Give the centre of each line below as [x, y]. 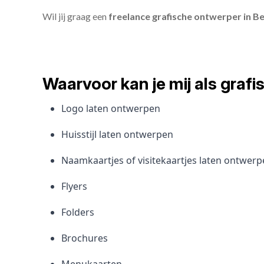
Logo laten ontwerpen [111, 108]
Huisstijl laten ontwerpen [117, 134]
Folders [78, 212]
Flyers [74, 186]
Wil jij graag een [75, 16]
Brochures [85, 238]
